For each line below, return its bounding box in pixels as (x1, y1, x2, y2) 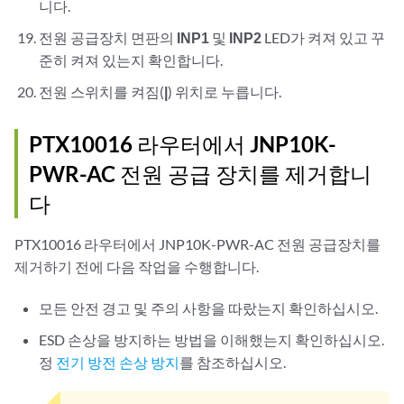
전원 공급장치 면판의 (39, 28, 178, 46)
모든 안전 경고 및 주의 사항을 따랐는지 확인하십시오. (39, 298, 379, 317)
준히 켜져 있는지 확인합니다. (39, 50, 224, 69)
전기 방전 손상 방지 (56, 353, 180, 371)
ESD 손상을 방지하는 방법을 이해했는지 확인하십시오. (39, 330, 385, 348)
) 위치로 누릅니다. (168, 82, 282, 100)
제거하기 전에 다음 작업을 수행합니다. (14, 257, 259, 275)
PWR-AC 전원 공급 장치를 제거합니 (29, 160, 372, 187)
